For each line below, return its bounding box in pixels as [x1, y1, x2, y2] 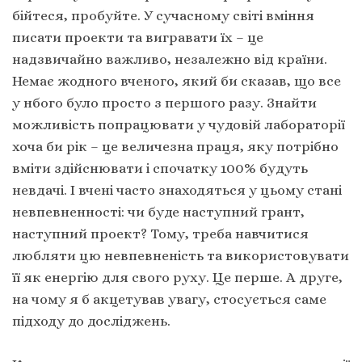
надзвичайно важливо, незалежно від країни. [12, 50, 327, 67]
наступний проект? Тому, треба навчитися [12, 225, 309, 242]
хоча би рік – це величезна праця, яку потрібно [12, 137, 339, 154]
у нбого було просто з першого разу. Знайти [12, 94, 317, 111]
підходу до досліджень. [12, 312, 170, 329]
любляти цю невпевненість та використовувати [12, 246, 349, 263]
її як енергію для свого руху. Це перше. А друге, [12, 268, 343, 285]
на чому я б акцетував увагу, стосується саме [12, 290, 326, 307]
